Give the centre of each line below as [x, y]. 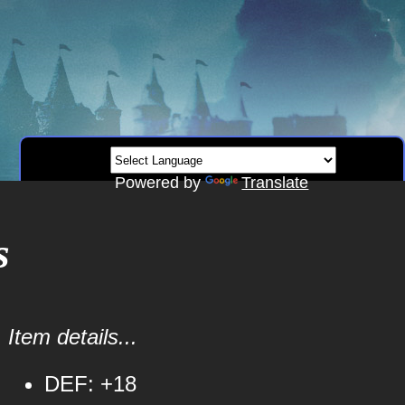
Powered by [160, 183]
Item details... [72, 337]
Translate [275, 183]
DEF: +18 [90, 384]
